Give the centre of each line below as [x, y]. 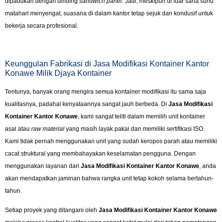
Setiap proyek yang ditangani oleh [52, 210]
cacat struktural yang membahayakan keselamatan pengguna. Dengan [100, 153]
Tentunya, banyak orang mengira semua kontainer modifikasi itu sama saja [106, 91]
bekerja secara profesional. [42, 26]
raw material [48, 129]
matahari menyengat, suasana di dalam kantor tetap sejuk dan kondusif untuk [109, 13]
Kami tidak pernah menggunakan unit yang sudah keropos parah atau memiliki [111, 141]
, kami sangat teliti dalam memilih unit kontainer [141, 116]
